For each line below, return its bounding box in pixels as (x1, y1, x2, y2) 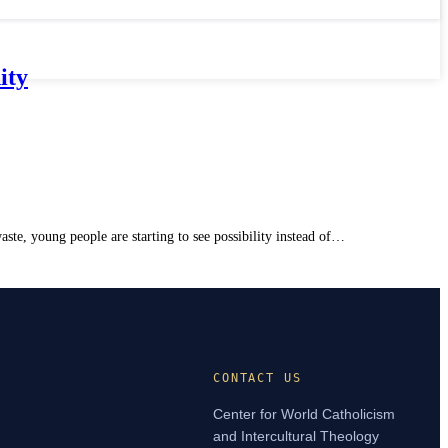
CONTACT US (212, 371, 302, 386)
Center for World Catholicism (212, 406, 395, 423)
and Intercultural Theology (212, 428, 379, 445)
